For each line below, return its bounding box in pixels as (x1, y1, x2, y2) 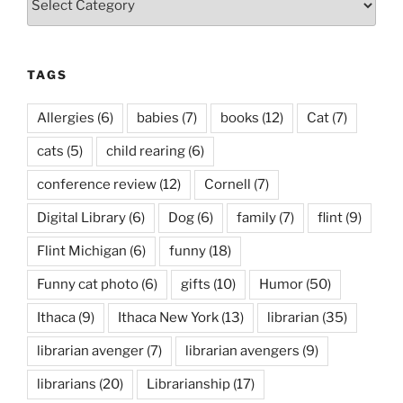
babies (137, 110, 179, 127)
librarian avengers (185, 343, 300, 360)
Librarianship (147, 376, 230, 393)
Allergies (37, 110, 94, 127)
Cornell (204, 176, 251, 193)
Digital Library (37, 210, 126, 227)
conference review (37, 176, 157, 193)
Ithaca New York (118, 309, 219, 327)
